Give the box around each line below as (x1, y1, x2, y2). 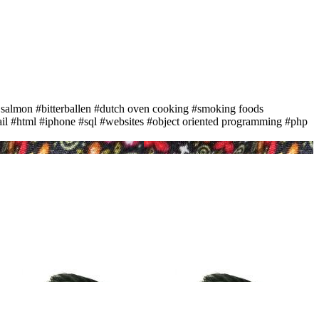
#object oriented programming (147, 115, 282, 127)
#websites (100, 115, 144, 127)
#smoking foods (192, 102, 263, 115)
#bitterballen (36, 102, 91, 115)
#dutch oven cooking (94, 102, 189, 115)
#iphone (39, 115, 75, 127)
